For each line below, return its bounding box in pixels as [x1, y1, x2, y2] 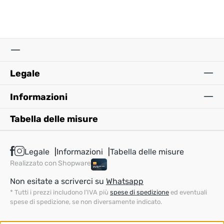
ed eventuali [169, 188, 207, 196]
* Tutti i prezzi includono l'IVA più [10, 188, 110, 196]
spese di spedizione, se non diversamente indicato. [10, 198, 162, 205]
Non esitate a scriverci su [10, 176, 106, 186]
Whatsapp [106, 176, 143, 186]
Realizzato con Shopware [10, 159, 91, 168]
